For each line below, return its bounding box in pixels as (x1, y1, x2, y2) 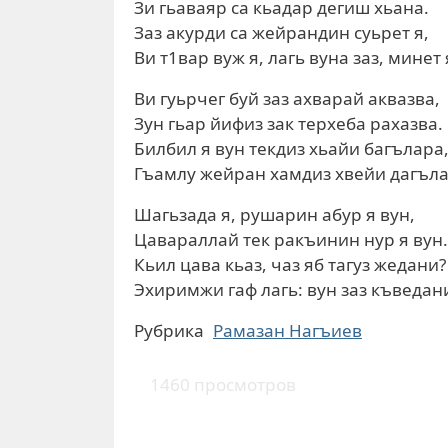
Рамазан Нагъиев (213, 319, 362, 342)
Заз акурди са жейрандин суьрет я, (134, 21, 429, 44)
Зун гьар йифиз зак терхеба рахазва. (134, 112, 443, 135)
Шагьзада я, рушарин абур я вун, (134, 203, 415, 226)
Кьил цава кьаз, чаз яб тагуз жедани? (134, 253, 446, 276)
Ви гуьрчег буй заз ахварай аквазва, (134, 87, 440, 110)
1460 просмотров (150, 372, 296, 396)
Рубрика (134, 319, 204, 342)
